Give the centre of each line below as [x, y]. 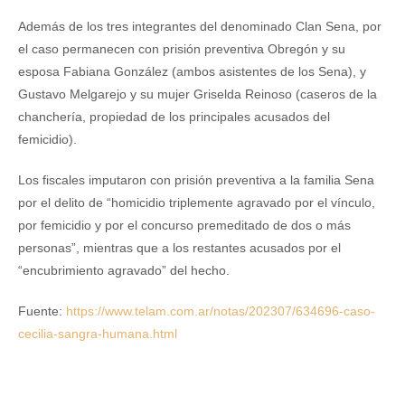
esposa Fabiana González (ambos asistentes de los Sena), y [192, 71]
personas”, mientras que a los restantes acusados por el [179, 248]
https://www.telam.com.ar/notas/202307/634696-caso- [221, 311]
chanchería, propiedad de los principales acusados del [174, 117]
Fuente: [42, 311]
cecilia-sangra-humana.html [98, 334]
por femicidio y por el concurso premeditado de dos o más [184, 225]
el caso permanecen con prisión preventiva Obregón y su [182, 49]
